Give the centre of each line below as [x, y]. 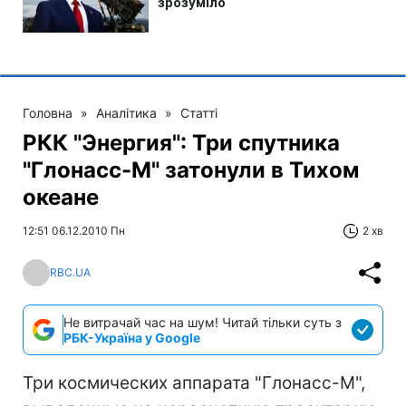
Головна [48, 112]
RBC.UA [70, 273]
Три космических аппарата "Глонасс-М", [194, 382]
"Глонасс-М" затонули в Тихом [191, 169]
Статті [199, 112]
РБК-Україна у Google [132, 337]
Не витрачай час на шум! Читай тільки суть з [203, 322]
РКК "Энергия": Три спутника [181, 142]
